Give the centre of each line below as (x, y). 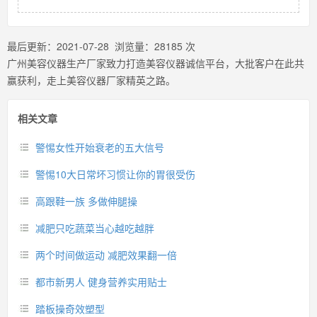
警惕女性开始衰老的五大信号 (100, 147)
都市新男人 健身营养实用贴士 (101, 282)
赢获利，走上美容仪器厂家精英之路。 (91, 80)
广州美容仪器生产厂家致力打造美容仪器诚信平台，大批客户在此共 (156, 63)
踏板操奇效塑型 (70, 309)
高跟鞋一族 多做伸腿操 (86, 201)
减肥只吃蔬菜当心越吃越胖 (95, 228)
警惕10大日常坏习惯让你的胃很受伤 (115, 174)
